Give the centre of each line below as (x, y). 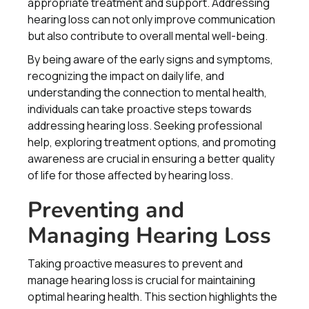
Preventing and (106, 210)
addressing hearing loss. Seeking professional (145, 126)
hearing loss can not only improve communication (151, 19)
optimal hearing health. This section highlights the (152, 297)
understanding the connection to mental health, (147, 92)
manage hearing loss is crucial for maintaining (141, 280)
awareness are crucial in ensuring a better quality (151, 159)
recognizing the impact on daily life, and (126, 76)
